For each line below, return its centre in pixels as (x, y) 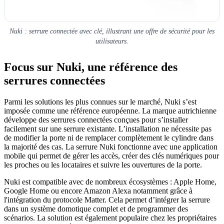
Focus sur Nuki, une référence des (91, 67)
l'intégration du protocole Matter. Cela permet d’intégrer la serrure (107, 200)
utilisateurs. (112, 41)
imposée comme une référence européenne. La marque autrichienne (110, 111)
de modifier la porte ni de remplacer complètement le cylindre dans (109, 138)
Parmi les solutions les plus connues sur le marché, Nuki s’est (100, 102)
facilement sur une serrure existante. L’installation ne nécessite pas (108, 129)
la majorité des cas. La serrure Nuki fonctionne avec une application (111, 147)
